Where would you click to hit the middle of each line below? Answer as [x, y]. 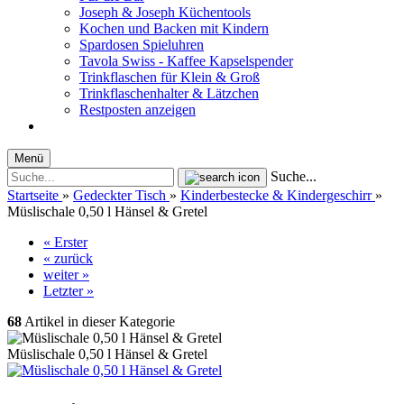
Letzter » [69, 291]
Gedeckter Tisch [119, 195]
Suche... [294, 176]
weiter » [66, 275]
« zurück [68, 258]
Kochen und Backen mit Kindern [174, 28]
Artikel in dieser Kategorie [98, 321]
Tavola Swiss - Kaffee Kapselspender [186, 61]
